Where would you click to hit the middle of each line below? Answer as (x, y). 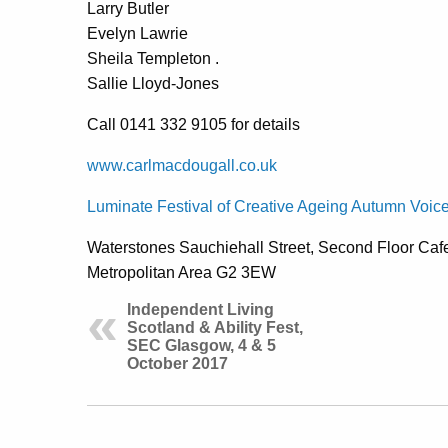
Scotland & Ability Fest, (215, 327)
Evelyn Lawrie (137, 33)
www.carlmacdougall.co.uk (182, 165)
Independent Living (200, 309)
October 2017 (177, 363)
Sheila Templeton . (153, 58)
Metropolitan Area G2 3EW (181, 272)
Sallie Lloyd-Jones (153, 83)
